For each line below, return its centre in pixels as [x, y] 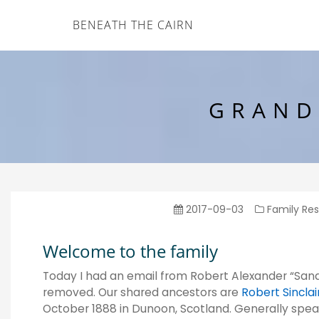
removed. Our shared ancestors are [142, 292]
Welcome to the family [130, 251]
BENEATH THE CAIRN [133, 25]
